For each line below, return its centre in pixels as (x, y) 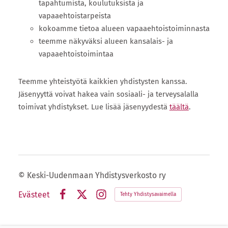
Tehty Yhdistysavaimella (148, 195)
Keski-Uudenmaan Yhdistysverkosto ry (96, 176)
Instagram (114, 204)
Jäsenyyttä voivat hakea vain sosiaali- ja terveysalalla (108, 94)
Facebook (74, 204)
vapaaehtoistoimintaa (76, 54)
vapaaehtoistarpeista (75, 16)
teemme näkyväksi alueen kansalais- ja (106, 41)
